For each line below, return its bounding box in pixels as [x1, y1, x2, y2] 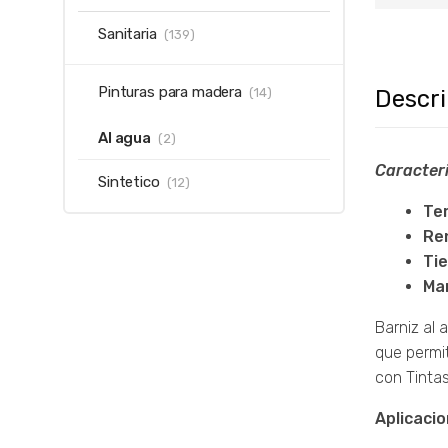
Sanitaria [98, 25, 157, 44]
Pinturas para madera [98, 83, 243, 102]
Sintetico [98, 173, 160, 192]
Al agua [98, 129, 151, 148]
